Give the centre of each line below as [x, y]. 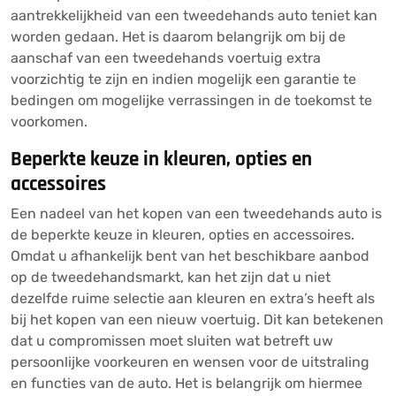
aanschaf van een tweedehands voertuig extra [166, 58]
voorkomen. [49, 122]
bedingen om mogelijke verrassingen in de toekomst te [191, 100]
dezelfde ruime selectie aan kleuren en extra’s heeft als [193, 298]
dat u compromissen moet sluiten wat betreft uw [172, 341]
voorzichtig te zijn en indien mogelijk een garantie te [183, 79]
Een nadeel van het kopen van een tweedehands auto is [196, 213]
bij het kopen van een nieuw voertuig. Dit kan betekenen [197, 320]
